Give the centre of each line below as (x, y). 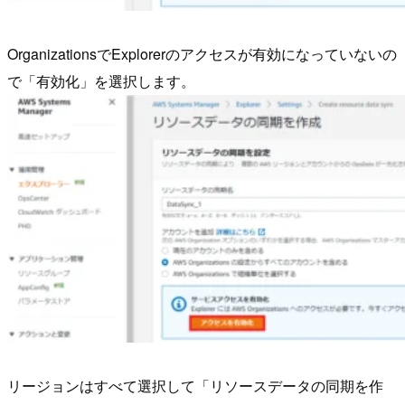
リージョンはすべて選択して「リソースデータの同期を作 (195, 386)
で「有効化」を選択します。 (101, 81)
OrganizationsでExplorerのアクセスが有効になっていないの (202, 54)
